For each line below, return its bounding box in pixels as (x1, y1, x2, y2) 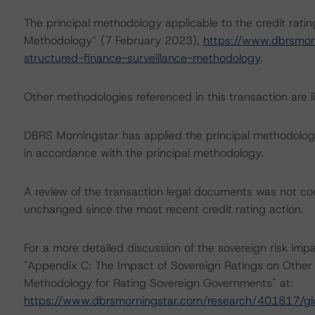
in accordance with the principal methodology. (23, 146, 264, 160)
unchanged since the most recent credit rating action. (23, 202, 304, 217)
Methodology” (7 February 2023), (23, 33, 203, 48)
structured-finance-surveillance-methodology (23, 51, 260, 65)
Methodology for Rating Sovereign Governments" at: (23, 276, 293, 290)
